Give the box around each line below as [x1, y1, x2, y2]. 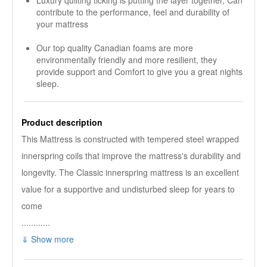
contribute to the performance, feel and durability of [36, 6, 229, 18]
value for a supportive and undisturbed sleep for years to [21, 183, 235, 195]
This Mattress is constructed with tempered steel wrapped [21, 133, 239, 145]
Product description [21, 116, 103, 128]
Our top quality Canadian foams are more [36, 42, 193, 54]
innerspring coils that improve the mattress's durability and [21, 150, 241, 162]
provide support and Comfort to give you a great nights [36, 66, 243, 77]
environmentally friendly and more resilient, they [36, 54, 217, 66]
